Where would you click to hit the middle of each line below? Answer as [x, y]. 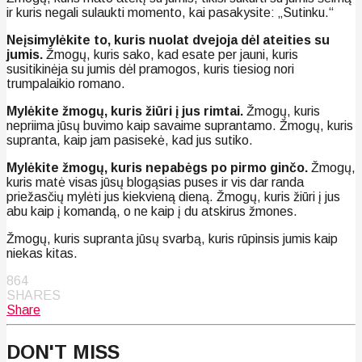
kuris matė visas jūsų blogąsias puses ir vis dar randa [155, 182]
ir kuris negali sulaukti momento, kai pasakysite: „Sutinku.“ [170, 12]
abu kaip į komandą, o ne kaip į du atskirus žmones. [152, 211]
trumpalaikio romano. [66, 83]
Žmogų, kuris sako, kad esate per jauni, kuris [170, 54]
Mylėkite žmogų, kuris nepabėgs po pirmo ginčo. [157, 167]
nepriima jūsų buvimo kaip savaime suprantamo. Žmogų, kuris [180, 125]
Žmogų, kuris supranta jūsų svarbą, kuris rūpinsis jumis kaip [172, 238]
